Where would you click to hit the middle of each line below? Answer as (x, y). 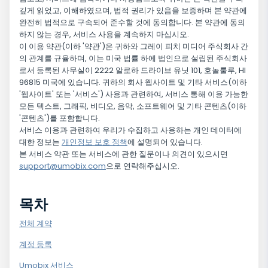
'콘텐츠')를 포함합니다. (60, 118)
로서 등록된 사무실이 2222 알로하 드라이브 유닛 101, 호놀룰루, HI (133, 71)
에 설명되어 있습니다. (165, 142)
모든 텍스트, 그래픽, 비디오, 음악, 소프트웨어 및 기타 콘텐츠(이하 (133, 106)
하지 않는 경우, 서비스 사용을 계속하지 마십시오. (104, 35)
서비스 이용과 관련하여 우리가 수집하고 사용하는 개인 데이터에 (130, 130)
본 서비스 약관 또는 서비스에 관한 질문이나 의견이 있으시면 (124, 154)
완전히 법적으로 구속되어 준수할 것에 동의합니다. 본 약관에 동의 (132, 23)
